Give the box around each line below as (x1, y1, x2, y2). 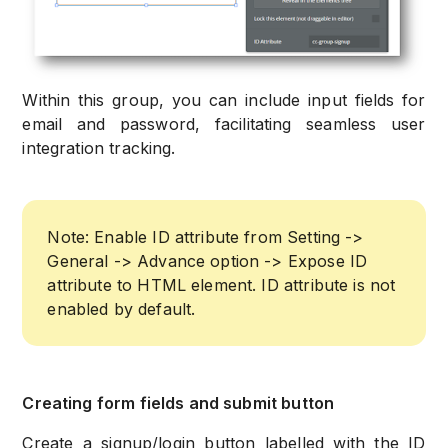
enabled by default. (47, 299, 196, 320)
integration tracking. (22, 138, 176, 159)
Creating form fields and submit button (22, 393, 335, 414)
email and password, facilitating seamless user (22, 114, 426, 135)
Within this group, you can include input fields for (22, 90, 426, 111)
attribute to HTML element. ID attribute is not (47, 275, 396, 296)
